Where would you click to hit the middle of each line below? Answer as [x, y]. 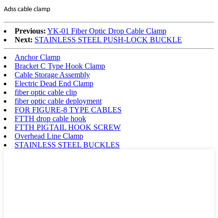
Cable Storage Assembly [52, 75]
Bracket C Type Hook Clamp [60, 66]
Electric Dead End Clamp [54, 84]
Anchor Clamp [37, 57]
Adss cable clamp [27, 10]
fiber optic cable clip [46, 92]
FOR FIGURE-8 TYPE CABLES [68, 110]
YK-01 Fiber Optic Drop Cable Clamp [107, 31]
